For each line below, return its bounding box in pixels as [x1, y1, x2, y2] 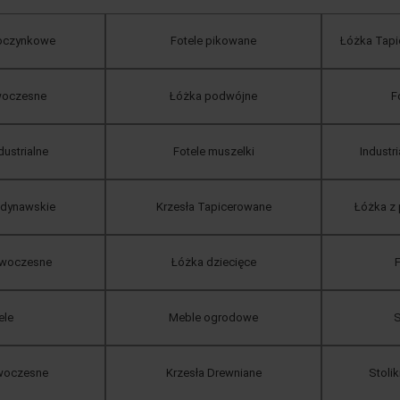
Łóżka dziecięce [171, 254, 256, 269]
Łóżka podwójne [170, 88, 257, 103]
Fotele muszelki [172, 144, 254, 158]
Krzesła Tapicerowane [155, 199, 271, 213]
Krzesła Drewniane [165, 365, 262, 379]
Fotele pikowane [171, 33, 256, 47]
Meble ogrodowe [169, 310, 258, 324]
